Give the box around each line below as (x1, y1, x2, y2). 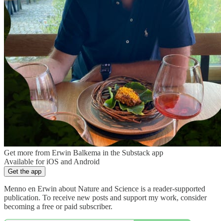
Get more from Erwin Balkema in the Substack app (4, 148, 163, 157)
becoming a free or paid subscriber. (4, 202, 112, 211)
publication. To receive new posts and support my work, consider (4, 193, 207, 202)
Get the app (8, 167, 41, 175)
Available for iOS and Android (4, 157, 100, 166)
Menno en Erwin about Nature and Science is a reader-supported (4, 184, 205, 193)
